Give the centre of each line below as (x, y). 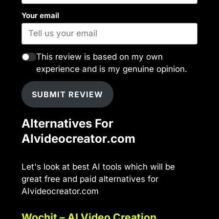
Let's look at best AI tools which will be (98, 167)
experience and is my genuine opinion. (111, 69)
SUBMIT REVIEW (67, 95)
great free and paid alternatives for (90, 179)
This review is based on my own (99, 56)
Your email (40, 16)
